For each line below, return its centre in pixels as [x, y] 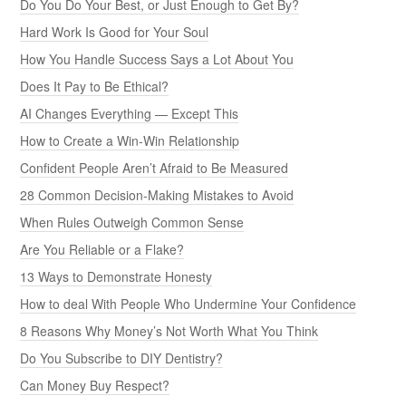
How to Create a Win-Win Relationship [130, 140]
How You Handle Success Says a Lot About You [157, 58]
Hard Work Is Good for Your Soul [115, 31]
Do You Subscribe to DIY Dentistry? [122, 358]
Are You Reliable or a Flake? [102, 249]
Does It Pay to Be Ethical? [95, 86]
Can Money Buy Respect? [95, 385]
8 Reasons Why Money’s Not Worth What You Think [169, 330]
